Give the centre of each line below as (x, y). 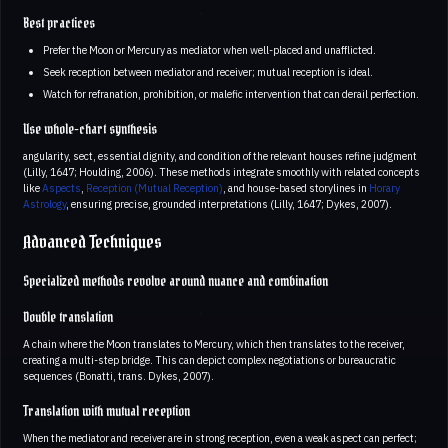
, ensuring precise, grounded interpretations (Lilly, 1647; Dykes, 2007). (229, 204)
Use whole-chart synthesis (90, 130)
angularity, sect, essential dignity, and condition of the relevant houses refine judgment (220, 156)
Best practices (59, 23)
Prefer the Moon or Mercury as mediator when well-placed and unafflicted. (209, 49)
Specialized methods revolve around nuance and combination (175, 282)
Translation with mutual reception (106, 412)
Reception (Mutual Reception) (154, 188)
